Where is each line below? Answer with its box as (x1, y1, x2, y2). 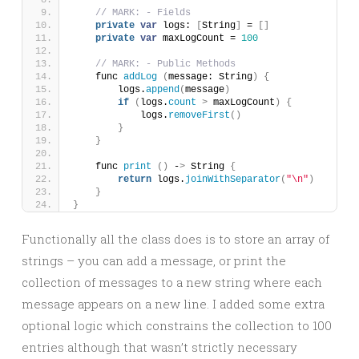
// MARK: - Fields (95, 7, 191, 18)
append (146, 84, 179, 95)
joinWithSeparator (185, 174, 280, 185)
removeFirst (168, 110, 230, 121)
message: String (168, 71, 252, 83)
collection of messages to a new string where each (22, 274, 322, 290)
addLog (123, 71, 157, 83)
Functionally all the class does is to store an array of (22, 231, 329, 247)
